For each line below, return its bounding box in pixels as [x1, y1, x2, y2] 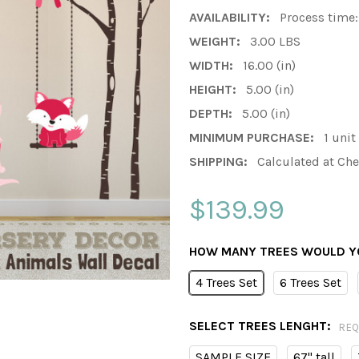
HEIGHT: [189, 82, 236, 98]
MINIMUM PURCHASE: [189, 130, 314, 146]
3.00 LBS [250, 34, 301, 50]
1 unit [324, 130, 356, 146]
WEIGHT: [189, 34, 240, 50]
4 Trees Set [196, 275, 257, 291]
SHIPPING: [189, 154, 248, 170]
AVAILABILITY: [189, 10, 270, 26]
